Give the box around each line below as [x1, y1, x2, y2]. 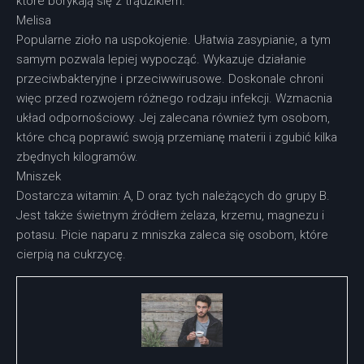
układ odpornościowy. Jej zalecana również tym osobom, [16, 110, 330, 125]
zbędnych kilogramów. [16, 149, 138, 164]
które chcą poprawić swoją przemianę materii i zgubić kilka [16, 129, 337, 145]
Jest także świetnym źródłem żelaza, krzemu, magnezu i [16, 207, 324, 223]
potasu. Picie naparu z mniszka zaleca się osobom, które [16, 227, 328, 242]
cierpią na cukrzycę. [16, 246, 126, 262]
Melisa [16, 12, 51, 28]
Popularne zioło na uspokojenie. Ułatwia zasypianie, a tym [16, 32, 331, 47]
